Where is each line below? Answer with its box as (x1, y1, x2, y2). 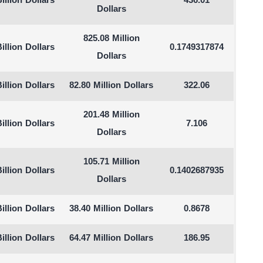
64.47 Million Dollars (69, 232, 154, 245)
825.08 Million (83, 33, 140, 45)
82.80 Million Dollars (69, 80, 154, 92)
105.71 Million (83, 156, 140, 168)
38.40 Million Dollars (69, 203, 154, 215)
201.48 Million (83, 109, 140, 122)
